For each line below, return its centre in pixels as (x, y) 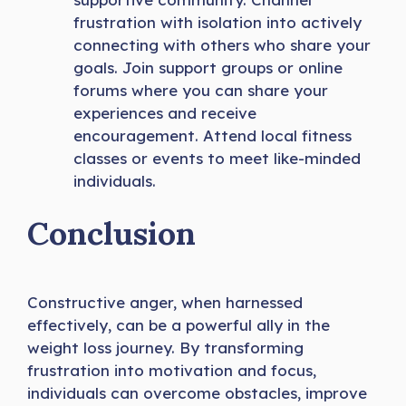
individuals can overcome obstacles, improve (197, 393)
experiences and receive (165, 112)
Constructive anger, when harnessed (165, 303)
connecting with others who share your (222, 44)
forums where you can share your (201, 90)
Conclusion (111, 234)
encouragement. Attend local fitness (213, 135)
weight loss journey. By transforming (165, 348)
